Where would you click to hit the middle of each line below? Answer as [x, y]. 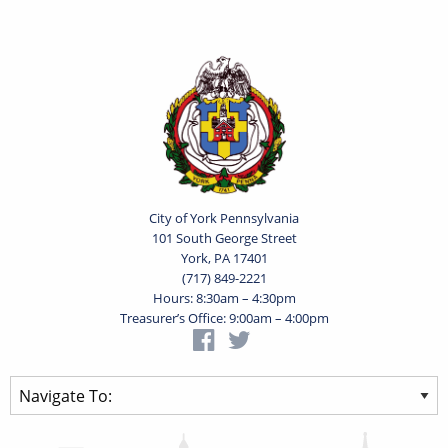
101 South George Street [224, 238]
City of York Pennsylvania [224, 218]
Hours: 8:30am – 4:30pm [224, 298]
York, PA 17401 [224, 258]
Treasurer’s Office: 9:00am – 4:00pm [224, 318]
